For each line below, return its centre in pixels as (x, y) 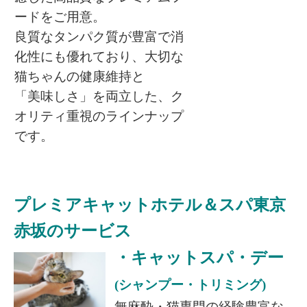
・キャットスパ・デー (199, 257)
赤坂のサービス (73, 231)
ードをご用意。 (60, 16)
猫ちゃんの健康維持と (79, 76)
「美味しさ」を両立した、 (93, 96)
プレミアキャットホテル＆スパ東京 (150, 205)
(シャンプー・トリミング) (190, 284)
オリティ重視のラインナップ (99, 116)
